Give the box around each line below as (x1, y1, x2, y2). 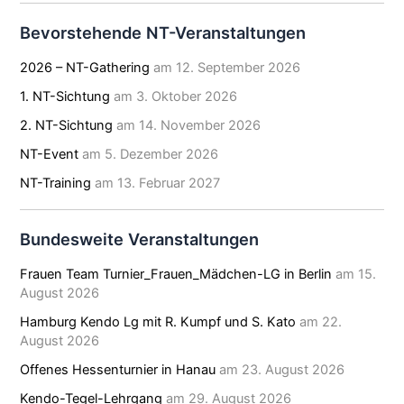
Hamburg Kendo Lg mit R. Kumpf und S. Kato (20, 314, 297, 331)
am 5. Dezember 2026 (78, 146, 219, 163)
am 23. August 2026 (216, 362, 345, 379)
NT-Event (20, 146, 79, 163)
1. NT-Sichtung (20, 88, 111, 106)
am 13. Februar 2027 (91, 174, 221, 191)
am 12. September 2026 (150, 60, 301, 77)
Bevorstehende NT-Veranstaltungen (20, 22, 307, 42)
